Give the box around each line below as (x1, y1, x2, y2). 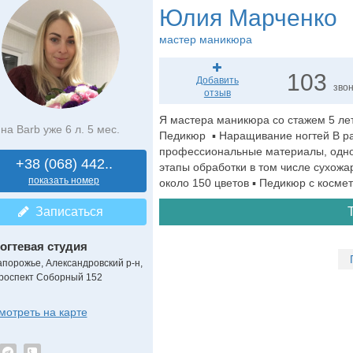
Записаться (28, 205, 103, 218)
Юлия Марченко (158, 5, 337, 31)
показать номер (28, 175, 99, 186)
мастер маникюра (158, 33, 252, 46)
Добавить (195, 75, 239, 86)
